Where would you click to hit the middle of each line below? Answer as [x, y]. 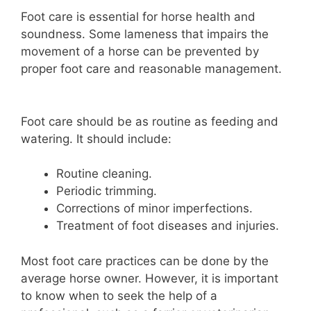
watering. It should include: [96, 138]
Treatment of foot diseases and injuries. [168, 226]
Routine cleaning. [104, 174]
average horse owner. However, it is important [150, 278]
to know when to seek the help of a [119, 295]
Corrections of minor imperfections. [154, 208]
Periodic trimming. [107, 191]
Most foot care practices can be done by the [145, 261]
